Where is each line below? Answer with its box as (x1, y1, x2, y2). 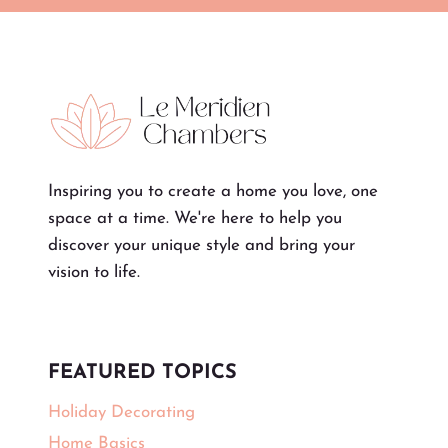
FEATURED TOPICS (48, 362, 237, 383)
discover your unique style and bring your (48, 236, 355, 254)
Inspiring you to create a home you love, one (48, 182, 378, 200)
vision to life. (48, 263, 140, 281)
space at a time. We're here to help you (48, 209, 342, 227)
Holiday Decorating (48, 404, 195, 422)
